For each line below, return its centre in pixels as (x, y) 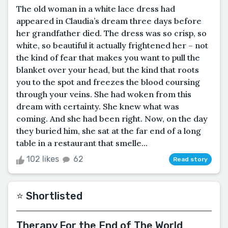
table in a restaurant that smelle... (82, 143)
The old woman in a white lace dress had (96, 9)
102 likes (43, 159)
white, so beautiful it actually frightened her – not (112, 46)
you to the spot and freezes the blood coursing (108, 82)
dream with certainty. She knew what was (98, 107)
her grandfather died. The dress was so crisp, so (111, 33)
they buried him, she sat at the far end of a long (109, 131)
